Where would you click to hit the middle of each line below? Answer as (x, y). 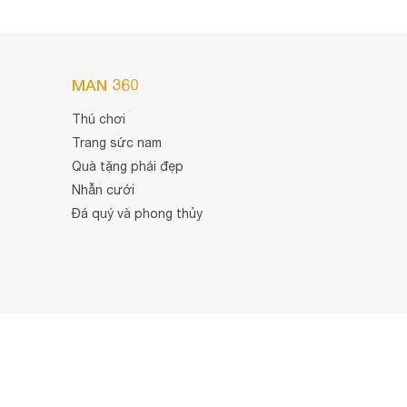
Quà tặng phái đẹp (127, 166)
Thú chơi (98, 119)
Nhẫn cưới (103, 189)
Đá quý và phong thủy (137, 213)
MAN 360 (105, 84)
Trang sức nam (116, 142)
